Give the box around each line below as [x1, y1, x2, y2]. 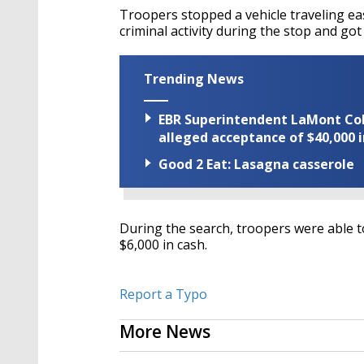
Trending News [144, 70, 244, 88]
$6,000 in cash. [119, 236, 207, 254]
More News [119, 320, 210, 344]
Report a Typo [119, 285, 207, 304]
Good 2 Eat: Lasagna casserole [158, 155, 354, 174]
